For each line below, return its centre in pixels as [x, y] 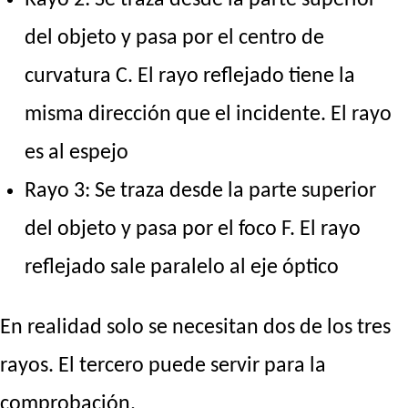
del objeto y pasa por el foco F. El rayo [193, 229]
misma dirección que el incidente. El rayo [209, 114]
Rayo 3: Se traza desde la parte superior [201, 191]
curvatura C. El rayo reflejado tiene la [190, 76]
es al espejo [77, 153]
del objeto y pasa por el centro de [175, 38]
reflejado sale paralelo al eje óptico [182, 267]
